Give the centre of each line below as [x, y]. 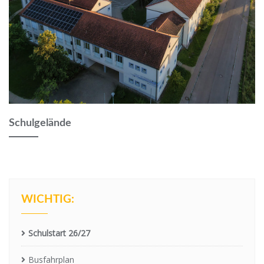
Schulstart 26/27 [59, 233]
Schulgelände [40, 123]
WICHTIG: [48, 199]
